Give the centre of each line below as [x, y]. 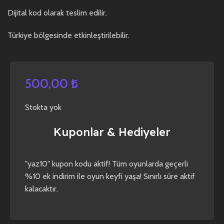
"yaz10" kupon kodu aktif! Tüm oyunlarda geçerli [106, 163]
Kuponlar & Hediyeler [112, 132]
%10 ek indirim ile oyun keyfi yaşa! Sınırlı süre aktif [110, 176]
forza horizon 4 [93, 148]
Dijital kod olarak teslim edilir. [57, 12]
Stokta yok [43, 107]
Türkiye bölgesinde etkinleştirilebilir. [68, 35]
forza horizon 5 [155, 148]
